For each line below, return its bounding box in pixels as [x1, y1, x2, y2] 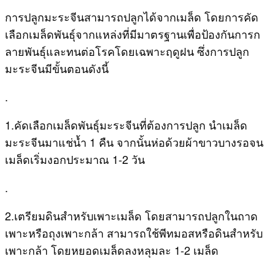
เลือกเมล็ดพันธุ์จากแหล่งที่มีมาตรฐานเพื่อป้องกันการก [5, 25, 260, 42]
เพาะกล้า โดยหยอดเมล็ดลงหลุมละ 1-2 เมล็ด [5, 241, 222, 258]
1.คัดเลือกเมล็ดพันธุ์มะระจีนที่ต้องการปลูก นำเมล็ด [5, 116, 247, 133]
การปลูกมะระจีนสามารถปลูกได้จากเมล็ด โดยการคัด [5, 8, 258, 25]
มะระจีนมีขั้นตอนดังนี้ [5, 60, 109, 76]
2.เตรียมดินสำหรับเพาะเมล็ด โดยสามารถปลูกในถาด [5, 207, 258, 223]
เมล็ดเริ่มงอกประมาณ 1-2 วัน [5, 150, 145, 167]
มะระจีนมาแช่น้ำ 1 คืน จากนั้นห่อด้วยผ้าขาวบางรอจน [5, 133, 263, 150]
